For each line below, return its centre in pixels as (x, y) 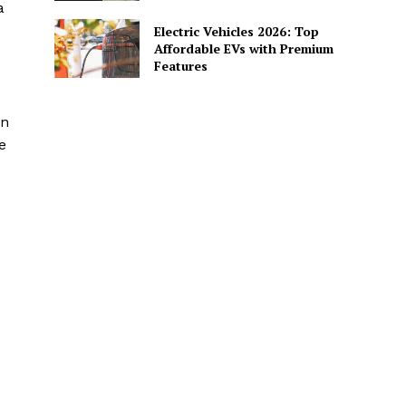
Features (180, 65)
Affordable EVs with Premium (243, 48)
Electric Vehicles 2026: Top (236, 31)
